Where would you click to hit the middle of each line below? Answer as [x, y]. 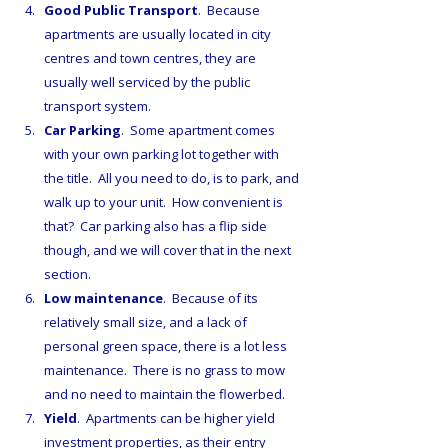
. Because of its [212, 298]
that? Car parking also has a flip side [157, 226]
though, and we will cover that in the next [169, 250]
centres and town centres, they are [151, 58]
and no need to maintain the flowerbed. [164, 394]
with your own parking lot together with [163, 154]
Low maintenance [103, 298]
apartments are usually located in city [159, 34]
